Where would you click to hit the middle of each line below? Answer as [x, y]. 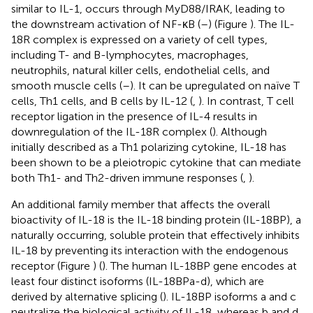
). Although [240, 131]
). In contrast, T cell [246, 101]
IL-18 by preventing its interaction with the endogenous [150, 250]
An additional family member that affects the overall [141, 204]
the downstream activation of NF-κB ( [106, 24]
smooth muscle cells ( [67, 85]
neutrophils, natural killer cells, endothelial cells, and [140, 70]
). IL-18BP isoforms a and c [230, 296]
